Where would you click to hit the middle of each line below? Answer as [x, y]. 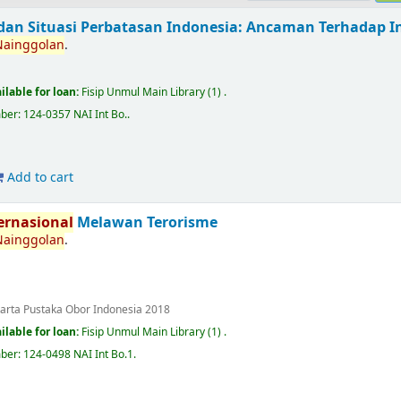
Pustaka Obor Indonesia [83, 309]
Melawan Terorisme [146, 222]
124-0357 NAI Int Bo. [76, 114]
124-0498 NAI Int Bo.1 [79, 354]
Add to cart [39, 177]
